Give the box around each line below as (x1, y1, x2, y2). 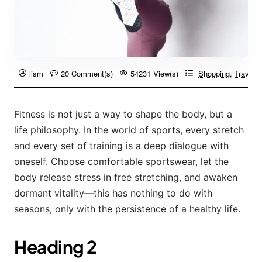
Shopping (198, 67, 230, 79)
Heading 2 (14, 236, 97, 258)
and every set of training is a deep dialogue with (14, 140, 229, 151)
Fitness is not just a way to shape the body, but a (14, 108, 232, 120)
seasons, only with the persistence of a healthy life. (14, 203, 240, 215)
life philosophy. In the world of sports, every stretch (14, 124, 244, 136)
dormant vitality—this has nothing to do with (14, 187, 212, 199)
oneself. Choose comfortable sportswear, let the (14, 156, 229, 167)
